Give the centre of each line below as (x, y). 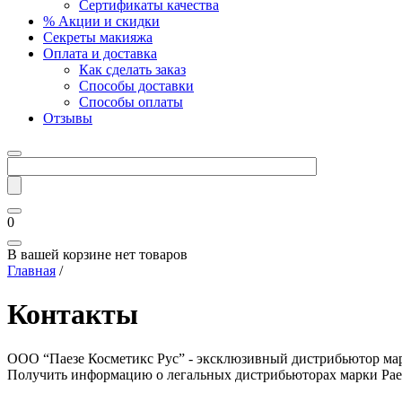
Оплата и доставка (100, 53)
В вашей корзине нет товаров (97, 254)
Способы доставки (136, 86)
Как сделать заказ (132, 70)
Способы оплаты (131, 102)
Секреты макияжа (98, 37)
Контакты (73, 315)
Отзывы (68, 118)
